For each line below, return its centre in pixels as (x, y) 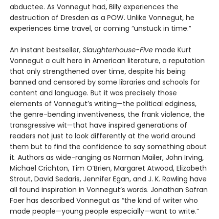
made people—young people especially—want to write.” (104, 211)
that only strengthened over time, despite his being (98, 71)
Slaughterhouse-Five (119, 50)
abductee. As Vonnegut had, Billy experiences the (94, 7)
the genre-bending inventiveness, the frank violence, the (107, 114)
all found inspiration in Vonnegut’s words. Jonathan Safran (109, 189)
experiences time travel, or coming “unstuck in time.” (100, 28)
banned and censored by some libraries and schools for (105, 82)
